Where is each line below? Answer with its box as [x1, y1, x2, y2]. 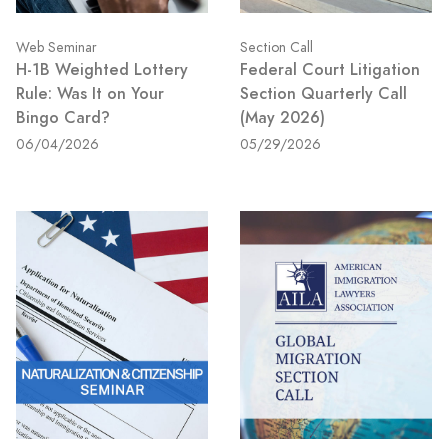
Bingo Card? [16, 106, 110, 130]
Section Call [240, 38, 313, 58]
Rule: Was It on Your [16, 82, 164, 106]
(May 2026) [240, 106, 325, 130]
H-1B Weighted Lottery [16, 58, 188, 82]
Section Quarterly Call [240, 82, 407, 106]
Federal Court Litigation [240, 58, 420, 82]
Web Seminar [16, 38, 97, 58]
